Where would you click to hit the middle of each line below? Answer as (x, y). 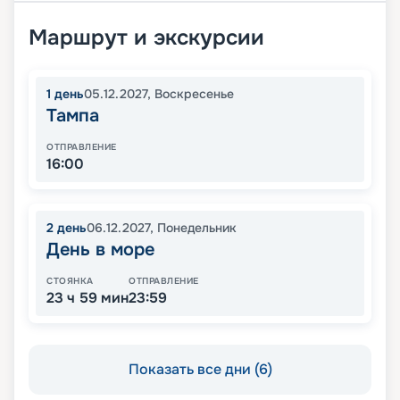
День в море (100, 250)
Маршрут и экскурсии (146, 38)
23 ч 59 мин (87, 298)
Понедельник (197, 228)
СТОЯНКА (70, 281)
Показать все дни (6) (200, 370)
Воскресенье (194, 94)
